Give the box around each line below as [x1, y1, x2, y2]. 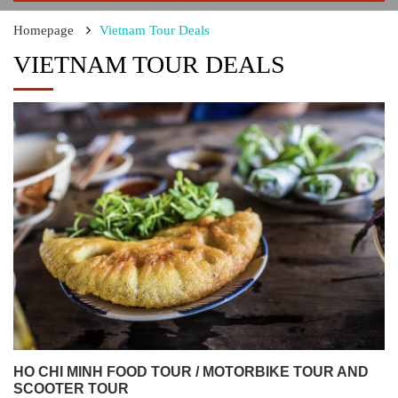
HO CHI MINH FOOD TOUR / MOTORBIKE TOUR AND [13, 363, 369, 379]
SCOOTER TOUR [13, 380, 129, 396]
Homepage [13, 23, 74, 37]
